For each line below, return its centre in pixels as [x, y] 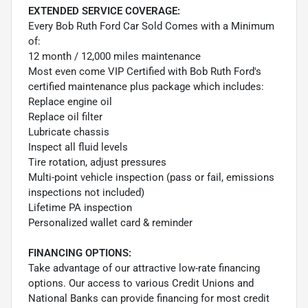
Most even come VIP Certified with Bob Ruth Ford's [145, 71]
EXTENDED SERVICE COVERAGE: [104, 11]
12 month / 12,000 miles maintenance [114, 56]
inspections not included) [86, 192]
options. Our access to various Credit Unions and [141, 283]
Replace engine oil [70, 101]
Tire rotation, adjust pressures [97, 162]
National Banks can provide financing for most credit [149, 298]
